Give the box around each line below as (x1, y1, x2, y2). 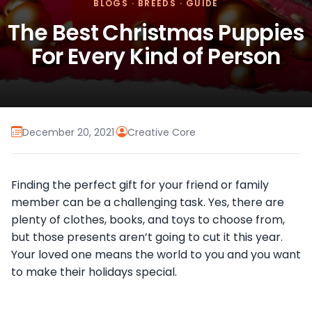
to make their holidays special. (11, 264, 177, 281)
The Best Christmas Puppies (8, 17, 304, 49)
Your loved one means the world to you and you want (11, 247, 301, 263)
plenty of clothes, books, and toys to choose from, (11, 212, 285, 228)
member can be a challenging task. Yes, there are (11, 194, 284, 211)
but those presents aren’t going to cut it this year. (11, 229, 283, 246)
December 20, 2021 (22, 125, 114, 139)
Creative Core (127, 125, 196, 139)
